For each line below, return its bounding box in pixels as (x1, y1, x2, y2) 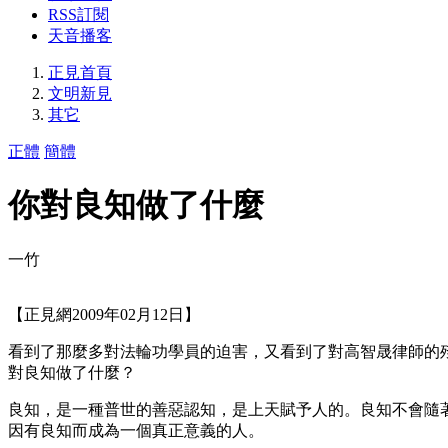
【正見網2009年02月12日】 (8, 305, 200, 323)
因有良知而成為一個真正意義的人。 (8, 421, 264, 439)
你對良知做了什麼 (8, 187, 264, 224)
